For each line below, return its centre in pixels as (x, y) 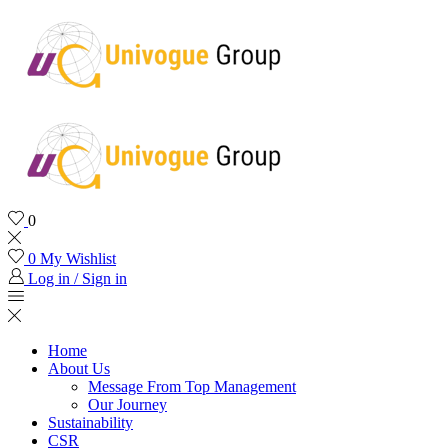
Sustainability (90, 422)
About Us (79, 368)
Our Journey (127, 404)
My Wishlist (78, 258)
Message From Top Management (192, 386)
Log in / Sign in (77, 278)
